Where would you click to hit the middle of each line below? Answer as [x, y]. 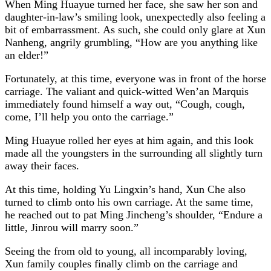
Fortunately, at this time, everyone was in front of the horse [135, 78]
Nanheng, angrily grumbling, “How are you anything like [131, 42]
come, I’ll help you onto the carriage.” [89, 116]
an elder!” [27, 55]
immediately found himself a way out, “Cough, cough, [125, 104]
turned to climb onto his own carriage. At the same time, [129, 202]
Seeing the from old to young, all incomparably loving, [126, 251]
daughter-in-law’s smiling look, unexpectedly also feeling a [135, 17]
